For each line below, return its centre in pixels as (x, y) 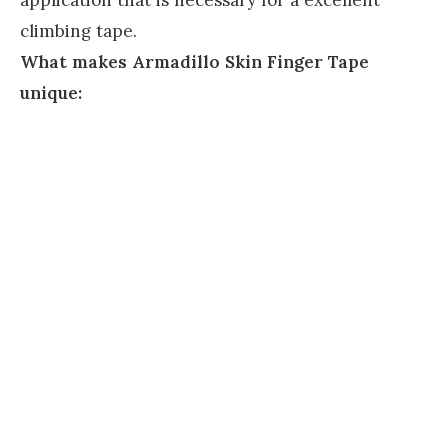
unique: (51, 92)
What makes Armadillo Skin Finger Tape (194, 61)
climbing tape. (78, 30)
